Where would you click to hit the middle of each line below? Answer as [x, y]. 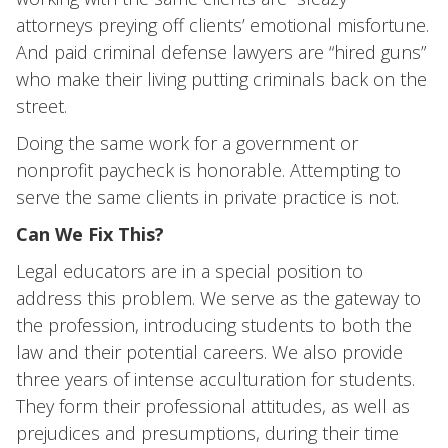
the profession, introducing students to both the [214, 325]
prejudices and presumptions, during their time [207, 433]
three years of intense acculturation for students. [215, 379]
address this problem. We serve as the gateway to [218, 298]
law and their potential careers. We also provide [209, 352]
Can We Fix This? [90, 234]
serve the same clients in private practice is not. [207, 197]
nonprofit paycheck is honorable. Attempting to [208, 170]
